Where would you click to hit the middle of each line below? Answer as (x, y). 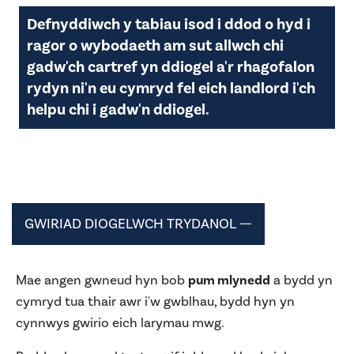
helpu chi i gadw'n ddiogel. (119, 110)
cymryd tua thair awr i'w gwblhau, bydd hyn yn (155, 302)
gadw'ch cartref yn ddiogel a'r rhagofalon (171, 68)
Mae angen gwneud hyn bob (102, 281)
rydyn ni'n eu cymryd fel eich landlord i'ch (171, 89)
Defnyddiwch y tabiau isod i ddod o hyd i (169, 25)
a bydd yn (301, 281)
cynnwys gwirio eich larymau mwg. (120, 324)
